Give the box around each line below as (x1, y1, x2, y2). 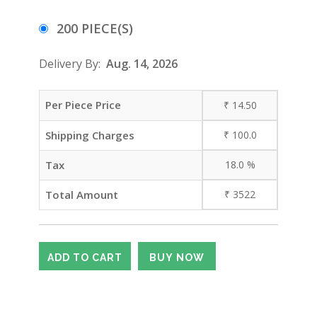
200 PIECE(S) (57, 20, 133, 37)
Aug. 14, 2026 (106, 56, 178, 71)
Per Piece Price (45, 98, 121, 112)
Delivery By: (39, 56, 106, 71)
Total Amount (45, 188, 118, 202)
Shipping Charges (45, 128, 134, 142)
